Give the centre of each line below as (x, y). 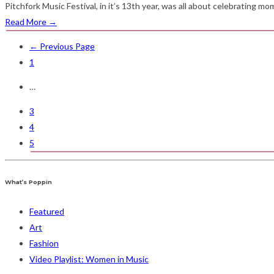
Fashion (44, 243)
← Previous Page (62, 46)
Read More (27, 22)
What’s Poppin (28, 182)
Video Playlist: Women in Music (89, 259)
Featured (47, 212)
